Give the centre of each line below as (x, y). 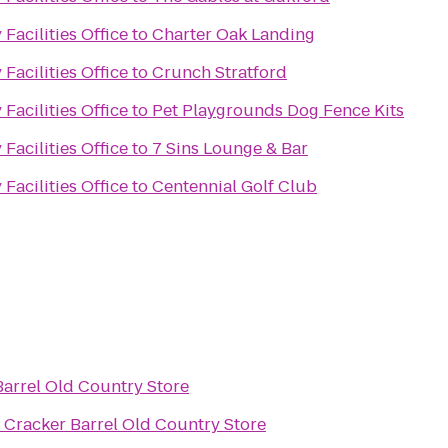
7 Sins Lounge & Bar (230, 148)
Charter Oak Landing (233, 34)
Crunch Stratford (219, 72)
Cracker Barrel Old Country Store (135, 424)
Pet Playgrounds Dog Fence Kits (278, 110)
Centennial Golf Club (234, 186)
